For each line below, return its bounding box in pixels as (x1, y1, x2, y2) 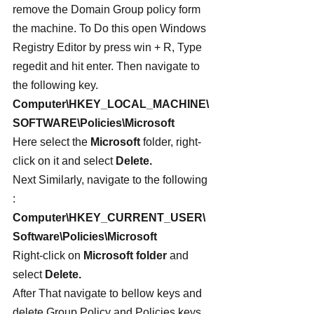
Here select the (13, 136, 90, 148)
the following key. (13, 79, 98, 91)
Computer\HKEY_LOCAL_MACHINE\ (13, 98, 209, 110)
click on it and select (13, 155, 113, 167)
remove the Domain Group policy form (13, 4, 203, 15)
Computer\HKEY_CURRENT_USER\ (13, 212, 205, 224)
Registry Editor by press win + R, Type (13, 41, 205, 53)
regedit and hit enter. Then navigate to (13, 60, 203, 72)
